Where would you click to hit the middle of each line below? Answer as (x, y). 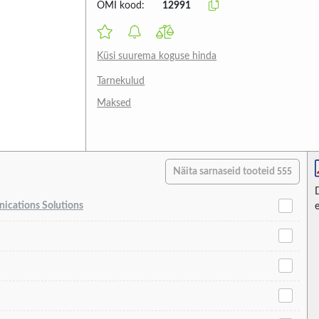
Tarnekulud (121, 81)
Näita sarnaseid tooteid (225, 171)
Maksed (114, 103)
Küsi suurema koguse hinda (157, 56)
